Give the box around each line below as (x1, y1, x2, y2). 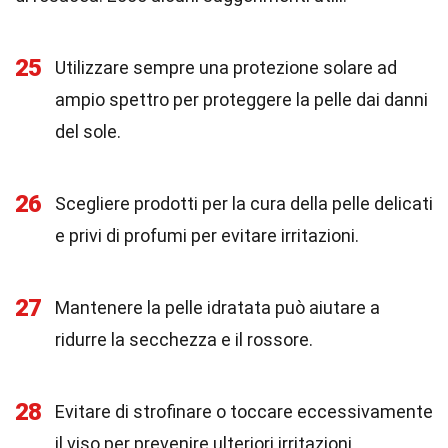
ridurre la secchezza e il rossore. (55, 329, 313, 350)
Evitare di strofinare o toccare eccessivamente (55, 401, 433, 422)
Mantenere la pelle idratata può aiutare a (55, 297, 380, 318)
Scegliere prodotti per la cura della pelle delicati (55, 193, 433, 214)
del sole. (55, 121, 121, 142)
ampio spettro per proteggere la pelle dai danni (55, 89, 428, 110)
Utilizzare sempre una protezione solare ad (55, 57, 397, 78)
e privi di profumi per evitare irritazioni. (55, 225, 359, 246)
